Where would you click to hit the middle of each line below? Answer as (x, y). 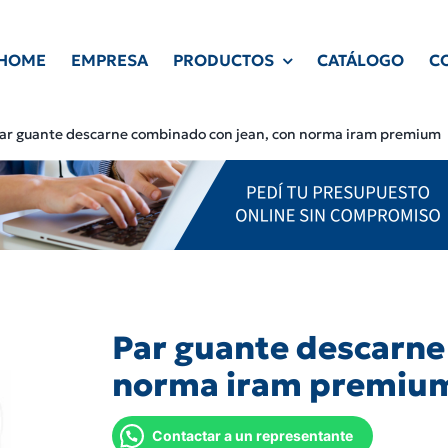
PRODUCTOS (223, 60)
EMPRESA (109, 60)
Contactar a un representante (252, 435)
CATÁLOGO (360, 60)
